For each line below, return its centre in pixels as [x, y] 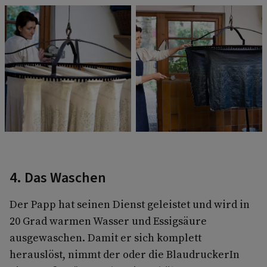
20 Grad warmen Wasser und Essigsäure [108, 221]
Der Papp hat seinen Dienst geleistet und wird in [130, 204]
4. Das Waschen [58, 178]
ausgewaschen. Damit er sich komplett [105, 238]
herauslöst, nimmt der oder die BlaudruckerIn [125, 254]
